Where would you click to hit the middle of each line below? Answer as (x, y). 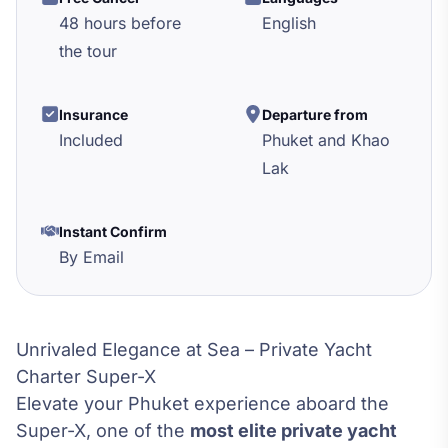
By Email (91, 257)
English (289, 23)
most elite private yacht (293, 431)
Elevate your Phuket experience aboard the (202, 404)
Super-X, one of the (103, 431)
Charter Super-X (86, 377)
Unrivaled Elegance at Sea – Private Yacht (194, 350)
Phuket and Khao (326, 140)
